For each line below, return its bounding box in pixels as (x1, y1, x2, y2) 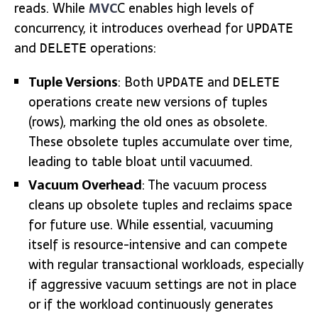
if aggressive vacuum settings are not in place (28, 274, 297, 295)
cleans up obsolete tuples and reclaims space (28, 194, 292, 215)
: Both (118, 72, 157, 92)
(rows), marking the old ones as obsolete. (28, 111, 268, 132)
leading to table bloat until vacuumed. (28, 151, 253, 172)
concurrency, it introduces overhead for (14, 18, 246, 38)
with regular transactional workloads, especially (28, 254, 304, 275)
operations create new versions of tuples (28, 92, 268, 112)
